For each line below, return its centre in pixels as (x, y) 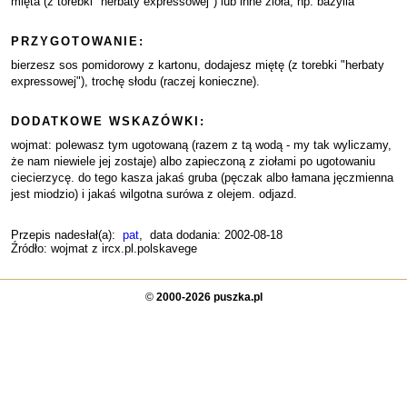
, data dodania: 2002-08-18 (211, 235)
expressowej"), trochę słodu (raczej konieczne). (135, 81)
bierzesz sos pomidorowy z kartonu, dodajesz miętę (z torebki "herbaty (198, 65)
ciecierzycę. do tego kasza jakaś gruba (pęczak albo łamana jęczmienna (202, 178)
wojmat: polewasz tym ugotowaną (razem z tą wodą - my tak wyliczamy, (201, 145)
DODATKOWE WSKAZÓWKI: (108, 121)
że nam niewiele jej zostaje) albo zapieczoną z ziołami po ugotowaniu (193, 161)
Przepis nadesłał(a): (67, 235)
